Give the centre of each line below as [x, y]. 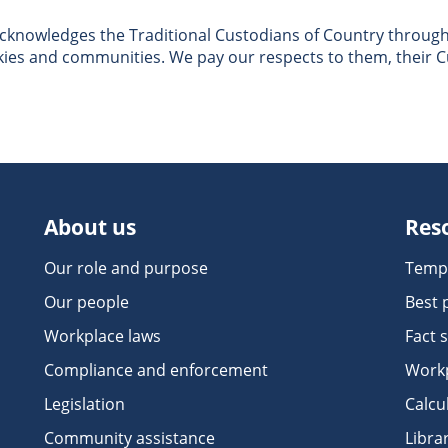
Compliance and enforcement [156, 370]
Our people [87, 302]
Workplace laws [103, 336]
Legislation [85, 404]
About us [90, 227]
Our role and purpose [126, 268]
